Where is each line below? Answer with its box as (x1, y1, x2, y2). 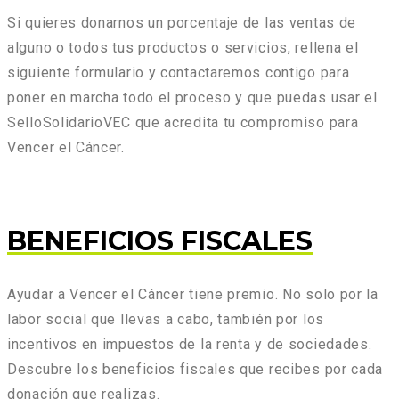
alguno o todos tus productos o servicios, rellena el (7, 39, 359, 57)
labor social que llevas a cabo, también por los (7, 311, 324, 329)
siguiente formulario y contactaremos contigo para (7, 64, 350, 82)
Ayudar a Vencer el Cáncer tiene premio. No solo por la (7, 286, 379, 304)
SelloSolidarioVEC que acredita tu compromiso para (7, 114, 359, 132)
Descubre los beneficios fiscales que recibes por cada (7, 361, 384, 379)
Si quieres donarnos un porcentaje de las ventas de (7, 14, 357, 32)
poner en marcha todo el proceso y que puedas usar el (7, 89, 378, 107)
